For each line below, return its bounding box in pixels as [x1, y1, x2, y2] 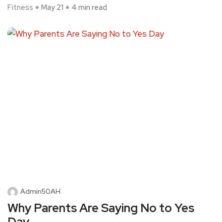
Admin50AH [20, 187, 60, 196]
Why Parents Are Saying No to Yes [7, 200, 194, 216]
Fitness [7, 2, 33, 13]
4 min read [71, 2, 107, 13]
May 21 [41, 2, 63, 13]
